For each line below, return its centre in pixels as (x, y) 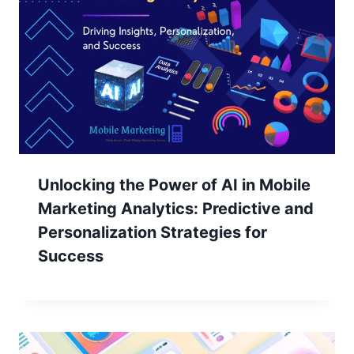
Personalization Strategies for (153, 232)
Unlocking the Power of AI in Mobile (174, 185)
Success (71, 256)
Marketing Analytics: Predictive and (176, 208)
